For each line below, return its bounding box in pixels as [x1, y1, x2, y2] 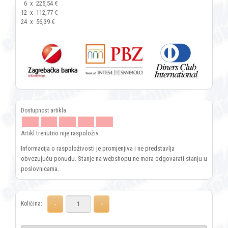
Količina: [21, 200, 42, 208]
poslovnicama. [21, 165, 59, 173]
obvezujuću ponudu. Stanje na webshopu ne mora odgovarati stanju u [21, 155, 207, 163]
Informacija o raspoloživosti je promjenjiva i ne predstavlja [21, 145, 175, 153]
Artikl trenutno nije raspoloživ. [21, 129, 100, 137]
